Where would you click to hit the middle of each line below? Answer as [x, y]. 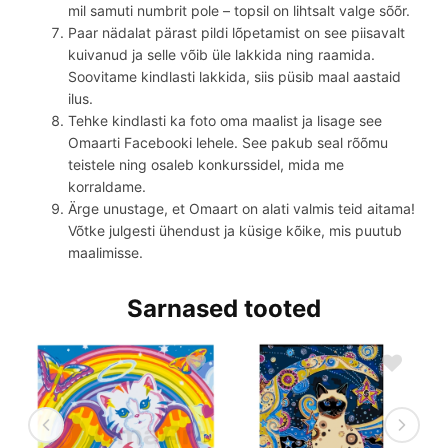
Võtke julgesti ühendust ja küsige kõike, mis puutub [235, 230]
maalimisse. [105, 252]
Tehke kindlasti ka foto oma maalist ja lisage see [225, 120]
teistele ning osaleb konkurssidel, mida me [206, 164]
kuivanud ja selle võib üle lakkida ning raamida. [221, 54]
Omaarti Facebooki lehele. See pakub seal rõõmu [228, 142]
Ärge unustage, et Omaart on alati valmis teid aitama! [241, 208]
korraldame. [107, 186]
